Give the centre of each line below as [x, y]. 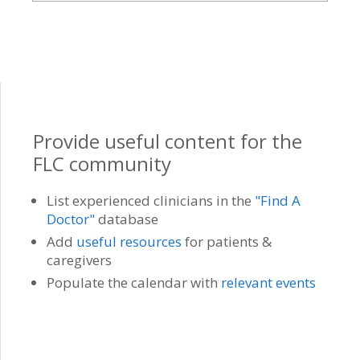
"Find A [278, 200]
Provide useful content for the [168, 141]
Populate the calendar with [134, 282]
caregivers [79, 260]
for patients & [227, 241]
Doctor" [71, 219]
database [127, 219]
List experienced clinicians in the [151, 200]
